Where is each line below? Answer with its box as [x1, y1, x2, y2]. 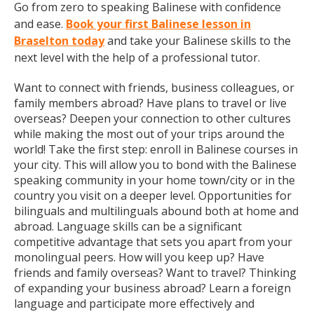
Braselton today [14, 33, 104, 48]
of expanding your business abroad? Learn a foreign [14, 280, 291, 296]
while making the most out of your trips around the [14, 126, 285, 142]
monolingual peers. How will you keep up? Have [14, 250, 264, 265]
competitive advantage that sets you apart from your [14, 234, 292, 250]
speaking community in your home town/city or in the [14, 172, 295, 188]
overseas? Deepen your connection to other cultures [14, 111, 291, 126]
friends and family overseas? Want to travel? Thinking [14, 265, 296, 280]
